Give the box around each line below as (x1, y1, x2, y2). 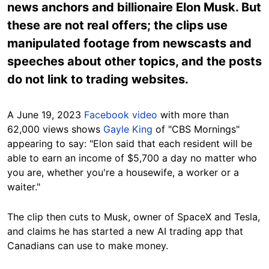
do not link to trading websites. (7, 71, 189, 86)
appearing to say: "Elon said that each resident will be (7, 137, 252, 150)
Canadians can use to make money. (7, 239, 171, 252)
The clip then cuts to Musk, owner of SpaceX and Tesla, (7, 210, 260, 223)
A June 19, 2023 (7, 108, 84, 121)
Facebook (84, 108, 132, 121)
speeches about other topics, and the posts (7, 53, 262, 68)
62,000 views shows (7, 122, 103, 135)
